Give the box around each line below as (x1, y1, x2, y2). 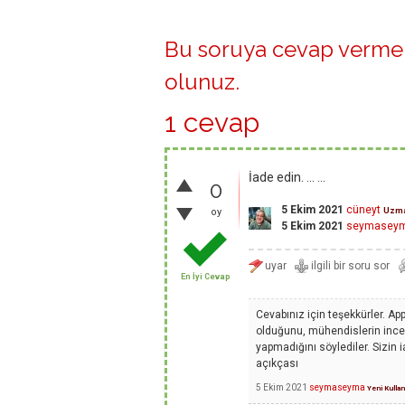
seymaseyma (309, 381, 365, 392)
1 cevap (165, 107, 259, 139)
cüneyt (346, 203, 381, 217)
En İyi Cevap (180, 272, 231, 282)
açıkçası (256, 357, 298, 371)
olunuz (165, 69, 235, 96)
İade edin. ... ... (249, 170, 325, 185)
